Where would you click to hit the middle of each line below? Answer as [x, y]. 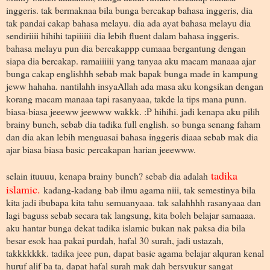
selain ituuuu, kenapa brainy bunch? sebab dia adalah [107, 175]
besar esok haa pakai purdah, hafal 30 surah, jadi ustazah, [115, 240]
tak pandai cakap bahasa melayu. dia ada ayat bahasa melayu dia [128, 22]
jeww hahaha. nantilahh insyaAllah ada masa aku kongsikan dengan [135, 86]
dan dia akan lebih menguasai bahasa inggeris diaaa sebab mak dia [132, 136]
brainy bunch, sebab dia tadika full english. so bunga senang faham [133, 124]
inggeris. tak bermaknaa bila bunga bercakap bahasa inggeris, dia [129, 10]
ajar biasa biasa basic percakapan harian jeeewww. [102, 149]
